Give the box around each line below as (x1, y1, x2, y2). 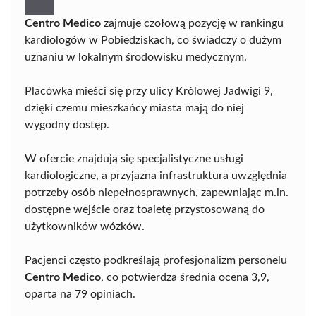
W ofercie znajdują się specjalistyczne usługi (25, 153, 243, 164)
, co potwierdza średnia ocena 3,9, (101, 272, 269, 283)
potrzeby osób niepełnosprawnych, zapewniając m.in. (25, 187, 288, 198)
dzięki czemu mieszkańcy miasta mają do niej (25, 102, 244, 114)
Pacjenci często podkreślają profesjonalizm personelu (25, 255, 287, 266)
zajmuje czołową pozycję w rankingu (101, 18, 284, 29)
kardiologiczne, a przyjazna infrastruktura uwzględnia (25, 170, 287, 181)
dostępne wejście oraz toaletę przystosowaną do (25, 204, 265, 215)
